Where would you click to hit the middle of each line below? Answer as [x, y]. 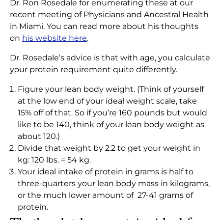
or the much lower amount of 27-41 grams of [105, 195]
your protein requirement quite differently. [94, 69]
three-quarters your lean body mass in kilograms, [114, 183]
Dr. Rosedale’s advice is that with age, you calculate [110, 57]
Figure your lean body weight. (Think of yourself [111, 89]
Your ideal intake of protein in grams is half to [106, 171]
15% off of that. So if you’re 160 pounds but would [112, 112]
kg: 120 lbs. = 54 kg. [54, 160]
